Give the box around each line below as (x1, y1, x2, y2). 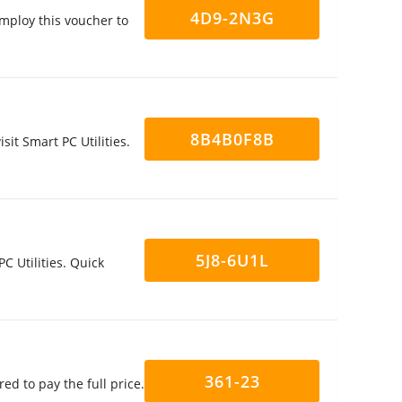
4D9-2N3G (189, 7, 275, 29)
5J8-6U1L (195, 249, 269, 271)
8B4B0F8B (189, 128, 275, 150)
